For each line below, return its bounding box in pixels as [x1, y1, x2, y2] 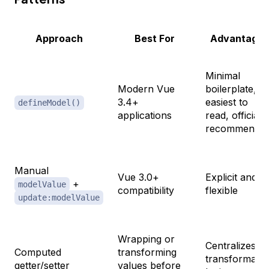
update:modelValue [18, 192, 100, 202]
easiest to [205, 95, 248, 108]
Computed [14, 246, 61, 258]
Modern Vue [118, 82, 175, 95]
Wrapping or [118, 232, 175, 245]
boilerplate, [205, 82, 256, 95]
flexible [205, 184, 238, 196]
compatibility [118, 184, 174, 196]
